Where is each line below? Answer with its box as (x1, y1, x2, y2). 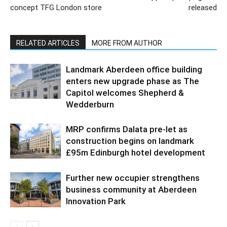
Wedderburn (66, 99, 114, 109)
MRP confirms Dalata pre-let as (66, 124, 187, 134)
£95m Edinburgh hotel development (66, 147, 205, 158)
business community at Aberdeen (66, 184, 197, 195)
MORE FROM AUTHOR (92, 39, 162, 47)
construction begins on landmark (66, 135, 194, 146)
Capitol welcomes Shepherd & (66, 87, 184, 98)
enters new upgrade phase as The (66, 75, 199, 86)
